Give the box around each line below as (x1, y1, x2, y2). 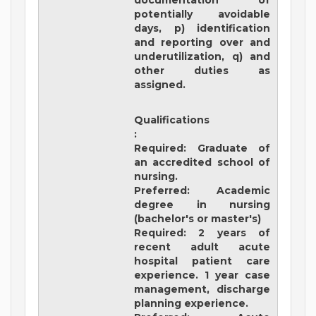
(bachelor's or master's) (134, 212, 262, 226)
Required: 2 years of (134, 226, 270, 240)
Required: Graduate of (134, 142, 270, 155)
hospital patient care (134, 255, 270, 268)
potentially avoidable (134, 8, 270, 21)
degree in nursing (134, 198, 270, 212)
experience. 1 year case (134, 269, 270, 282)
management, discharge (134, 283, 270, 296)
